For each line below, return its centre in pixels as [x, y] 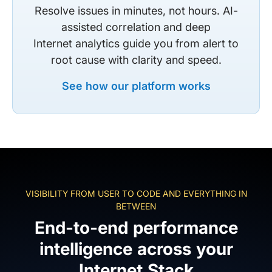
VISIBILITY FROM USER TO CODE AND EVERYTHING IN [136, 193]
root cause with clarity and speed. [136, 59]
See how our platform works [136, 86]
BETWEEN [136, 206]
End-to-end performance [136, 227]
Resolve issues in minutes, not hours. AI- [136, 10]
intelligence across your [136, 249]
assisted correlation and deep [136, 27]
